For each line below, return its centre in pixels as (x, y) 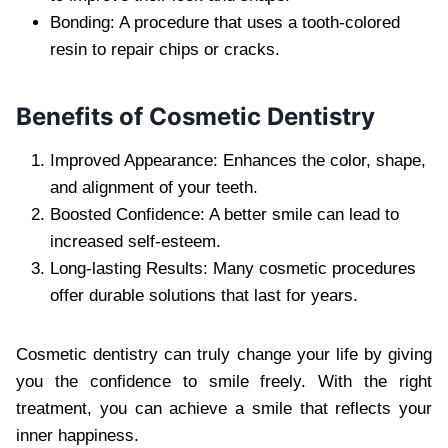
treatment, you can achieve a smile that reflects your (224, 408)
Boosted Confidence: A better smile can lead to (224, 214)
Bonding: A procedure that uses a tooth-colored (225, 22)
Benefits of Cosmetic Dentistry (195, 116)
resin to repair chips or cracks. (165, 49)
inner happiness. (77, 435)
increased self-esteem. (135, 241)
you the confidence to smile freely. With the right (224, 381)
